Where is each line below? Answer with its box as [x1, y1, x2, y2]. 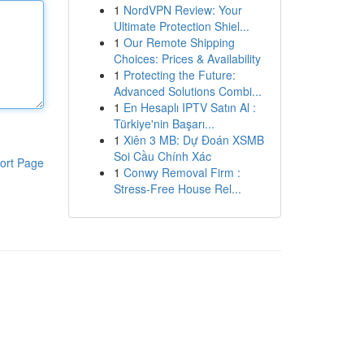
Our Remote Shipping [123, 34, 235, 50]
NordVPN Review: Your [123, 2, 242, 18]
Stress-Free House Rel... [113, 180, 241, 197]
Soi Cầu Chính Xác [113, 148, 211, 164]
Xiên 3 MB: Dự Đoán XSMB [123, 132, 264, 148]
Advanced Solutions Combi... [113, 83, 262, 99]
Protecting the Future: [123, 67, 236, 83]
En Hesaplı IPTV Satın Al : [123, 99, 256, 115]
